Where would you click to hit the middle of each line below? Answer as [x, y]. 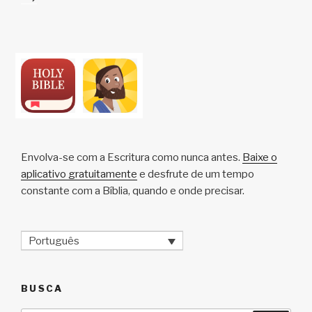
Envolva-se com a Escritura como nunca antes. [132, 157]
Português [54, 241]
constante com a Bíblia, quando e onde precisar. [133, 190]
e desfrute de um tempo [196, 174]
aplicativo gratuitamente [79, 174]
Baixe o [260, 157]
